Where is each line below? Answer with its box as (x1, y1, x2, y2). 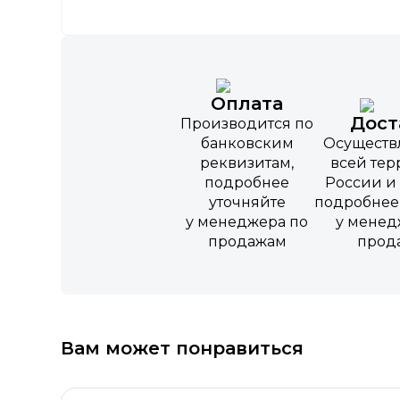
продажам (207, 233, 287, 251)
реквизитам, (200, 154, 295, 172)
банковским (200, 135, 294, 153)
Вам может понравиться (61, 337, 304, 360)
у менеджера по (186, 213, 309, 231)
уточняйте (208, 194, 286, 212)
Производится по (180, 115, 314, 133)
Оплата (211, 93, 284, 115)
